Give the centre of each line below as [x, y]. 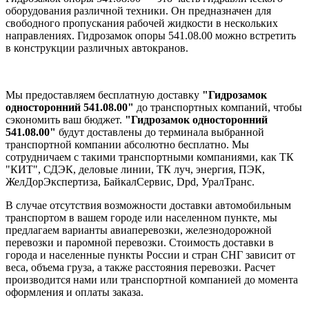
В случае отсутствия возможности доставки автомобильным [148, 205]
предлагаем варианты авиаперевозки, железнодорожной [139, 230]
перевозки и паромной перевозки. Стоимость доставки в [140, 242]
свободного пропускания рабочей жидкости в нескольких [142, 23]
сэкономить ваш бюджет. [65, 119]
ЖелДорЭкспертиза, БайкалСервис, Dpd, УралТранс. [130, 181]
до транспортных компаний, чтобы [218, 107]
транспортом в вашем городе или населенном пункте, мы [141, 217]
